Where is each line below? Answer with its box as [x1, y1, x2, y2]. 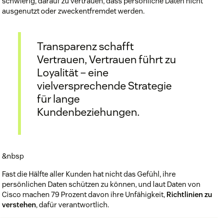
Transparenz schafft [37, 39, 134, 54]
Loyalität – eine [37, 66, 109, 80]
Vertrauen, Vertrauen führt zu [37, 53, 176, 67]
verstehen [2, 200, 36, 209]
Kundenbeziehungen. [37, 105, 140, 119]
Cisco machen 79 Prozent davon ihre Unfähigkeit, [2, 189, 166, 199]
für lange [37, 92, 80, 106]
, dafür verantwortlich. [36, 200, 109, 209]
